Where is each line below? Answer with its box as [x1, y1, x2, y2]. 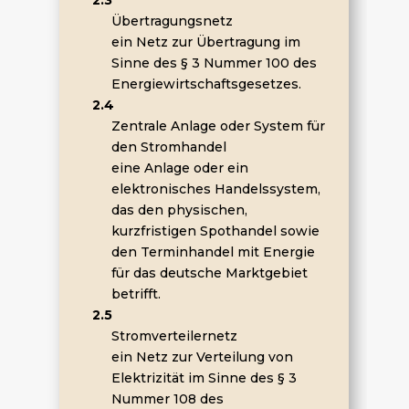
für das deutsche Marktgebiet [110, 265, 308, 281]
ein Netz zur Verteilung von [110, 349, 293, 365]
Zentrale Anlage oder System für [110, 118, 325, 134]
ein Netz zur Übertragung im [110, 34, 300, 50]
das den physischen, [110, 202, 247, 218]
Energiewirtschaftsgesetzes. [110, 76, 301, 92]
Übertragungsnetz [110, 13, 233, 29]
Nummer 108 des [110, 391, 224, 407]
